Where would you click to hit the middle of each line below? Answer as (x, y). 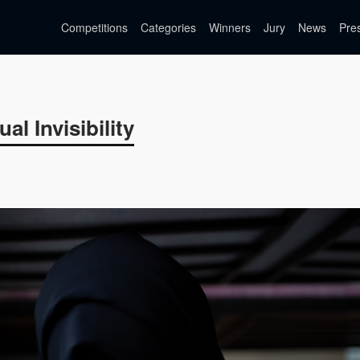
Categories (168, 27)
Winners (230, 27)
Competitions (94, 27)
